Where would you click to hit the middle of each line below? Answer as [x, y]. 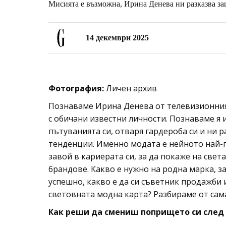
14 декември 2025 [117, 38]
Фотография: [77, 88]
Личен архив [131, 88]
